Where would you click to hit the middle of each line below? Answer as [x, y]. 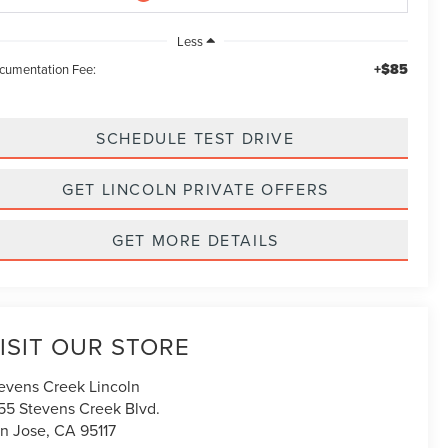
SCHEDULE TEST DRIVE [195, 137]
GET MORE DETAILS [195, 239]
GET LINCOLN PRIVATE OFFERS [195, 188]
